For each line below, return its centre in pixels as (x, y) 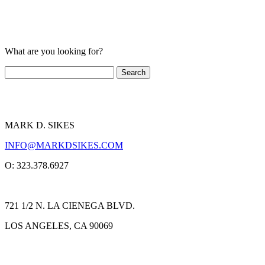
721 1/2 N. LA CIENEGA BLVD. (70, 206)
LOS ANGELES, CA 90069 (59, 226)
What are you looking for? (54, 51)
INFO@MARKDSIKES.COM (64, 145)
